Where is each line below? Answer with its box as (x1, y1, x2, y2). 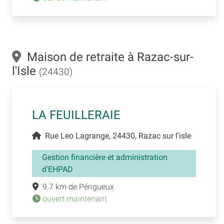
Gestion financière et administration (42, 152, 167, 162)
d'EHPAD (42, 164, 73, 174)
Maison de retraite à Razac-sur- (21, 49, 193, 64)
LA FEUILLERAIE (32, 107, 120, 122)
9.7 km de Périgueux (38, 181, 114, 191)
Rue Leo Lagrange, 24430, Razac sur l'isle (41, 130, 191, 140)
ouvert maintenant (40, 193, 107, 203)
